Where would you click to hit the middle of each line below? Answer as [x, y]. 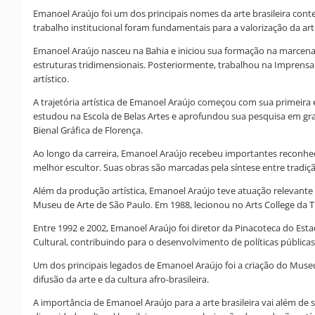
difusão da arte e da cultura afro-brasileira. [121, 279]
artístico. [51, 78]
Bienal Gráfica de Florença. [88, 130]
